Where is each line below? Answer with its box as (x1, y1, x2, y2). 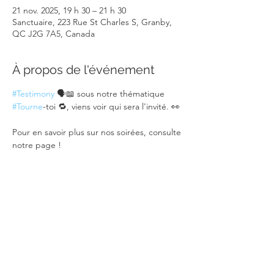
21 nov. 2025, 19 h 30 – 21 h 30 (12, 5, 126, 16)
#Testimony (12, 88, 54, 99)
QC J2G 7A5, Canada (12, 28, 95, 39)
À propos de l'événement (12, 62, 155, 77)
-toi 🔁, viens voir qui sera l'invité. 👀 (43, 101, 180, 112)
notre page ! (12, 139, 61, 150)
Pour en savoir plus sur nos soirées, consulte (12, 127, 183, 138)
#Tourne (12, 101, 43, 112)
